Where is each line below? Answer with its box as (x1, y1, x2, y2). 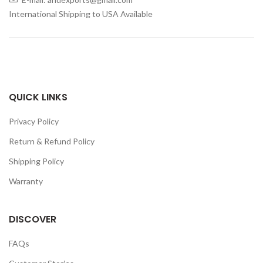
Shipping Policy (9, 156, 64, 166)
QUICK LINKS (9, 90, 68, 104)
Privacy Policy (9, 116, 59, 126)
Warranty (9, 176, 43, 186)
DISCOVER (9, 212, 56, 226)
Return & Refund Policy (9, 136, 95, 146)
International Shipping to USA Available (9, 8, 154, 19)
